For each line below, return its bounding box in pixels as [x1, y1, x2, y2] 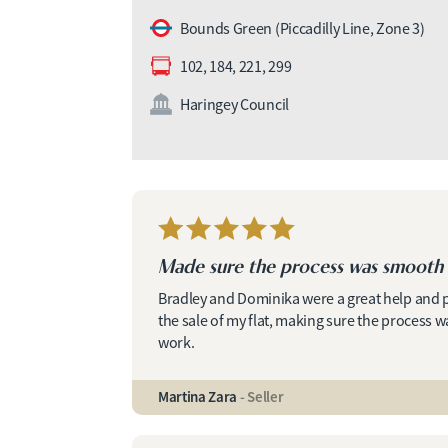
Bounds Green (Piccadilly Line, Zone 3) [180, 18, 425, 39]
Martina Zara [158, 386, 238, 407]
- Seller [237, 386, 284, 407]
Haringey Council [180, 94, 289, 115]
